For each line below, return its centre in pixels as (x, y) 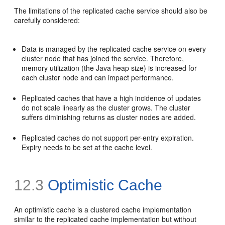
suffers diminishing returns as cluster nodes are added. (109, 117)
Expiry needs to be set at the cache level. (87, 147)
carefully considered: (47, 20)
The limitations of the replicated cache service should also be (111, 11)
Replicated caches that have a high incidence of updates (111, 98)
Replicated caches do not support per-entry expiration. (108, 138)
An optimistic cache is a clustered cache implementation (103, 210)
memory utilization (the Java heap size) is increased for (109, 68)
